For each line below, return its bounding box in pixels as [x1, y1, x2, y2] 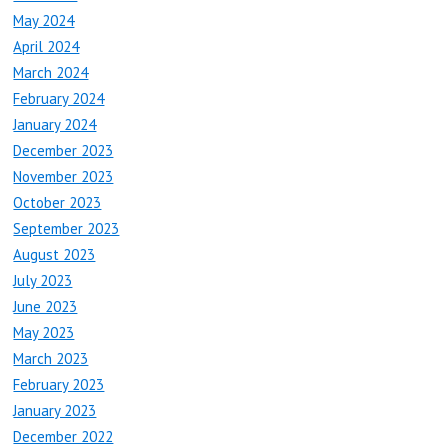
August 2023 [13, 245, 96, 265]
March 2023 [13, 349, 89, 369]
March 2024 [13, 63, 89, 83]
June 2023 [13, 297, 78, 317]
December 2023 [13, 141, 114, 161]
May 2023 [13, 323, 75, 343]
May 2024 [13, 11, 75, 31]
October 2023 [13, 193, 102, 213]
